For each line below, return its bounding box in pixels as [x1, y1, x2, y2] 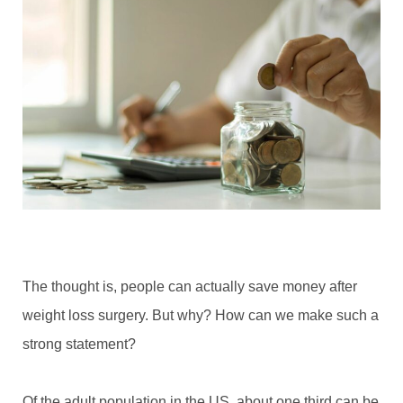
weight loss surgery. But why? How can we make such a [22, 307, 379, 323]
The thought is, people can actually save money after [22, 278, 357, 294]
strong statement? [22, 336, 136, 352]
